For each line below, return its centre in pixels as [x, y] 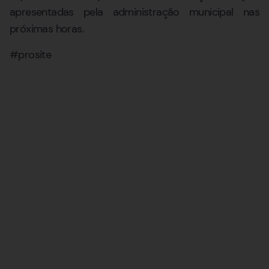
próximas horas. [47, 29]
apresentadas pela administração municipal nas [134, 12]
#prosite [31, 54]
